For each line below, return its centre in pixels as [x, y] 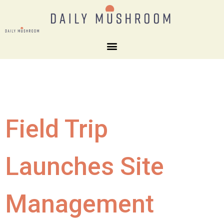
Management [79, 204]
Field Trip [56, 129]
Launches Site [84, 166]
